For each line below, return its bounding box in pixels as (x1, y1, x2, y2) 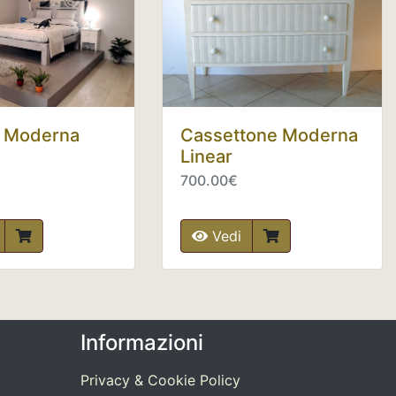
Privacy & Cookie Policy (80, 371, 240, 390)
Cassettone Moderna (180, 124, 358, 146)
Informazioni (80, 330, 203, 356)
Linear (180, 145, 232, 167)
